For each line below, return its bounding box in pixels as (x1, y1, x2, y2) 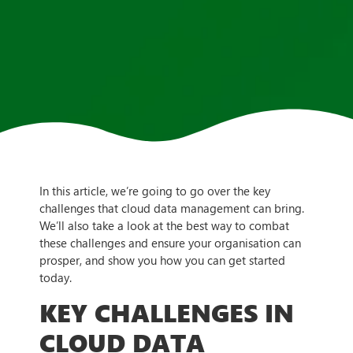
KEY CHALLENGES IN (39, 294, 294, 330)
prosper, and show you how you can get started (39, 251, 285, 268)
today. (39, 269, 72, 285)
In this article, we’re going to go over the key (39, 182, 270, 199)
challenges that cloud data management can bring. (39, 199, 304, 216)
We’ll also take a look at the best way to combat (39, 217, 289, 233)
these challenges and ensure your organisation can (39, 234, 301, 251)
